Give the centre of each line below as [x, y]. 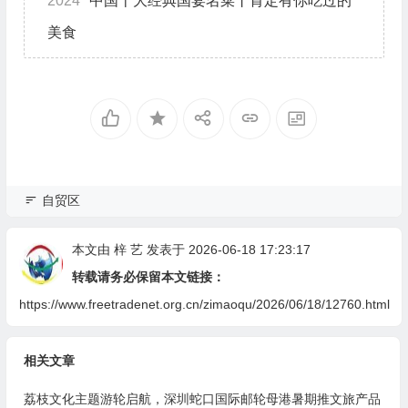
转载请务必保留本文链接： [148, 277]
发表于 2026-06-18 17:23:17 [226, 250]
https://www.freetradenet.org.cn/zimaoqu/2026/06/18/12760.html [204, 305]
